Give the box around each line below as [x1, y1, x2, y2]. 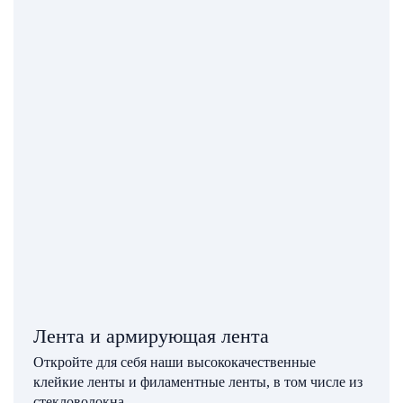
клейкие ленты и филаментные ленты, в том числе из [33, 373, 363, 390]
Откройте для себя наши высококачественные [33, 354, 317, 370]
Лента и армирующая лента [33, 325, 270, 348]
